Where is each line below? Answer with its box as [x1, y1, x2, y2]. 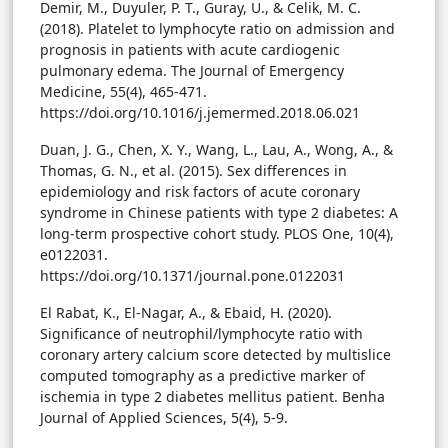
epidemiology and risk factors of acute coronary [40, 182, 360, 202]
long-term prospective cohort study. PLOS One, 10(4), [40, 224, 394, 244]
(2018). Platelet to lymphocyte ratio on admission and [40, 19, 395, 39]
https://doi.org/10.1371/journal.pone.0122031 [40, 266, 345, 286]
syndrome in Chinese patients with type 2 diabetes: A [40, 203, 398, 223]
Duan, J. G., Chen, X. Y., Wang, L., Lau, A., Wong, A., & [40, 140, 393, 160]
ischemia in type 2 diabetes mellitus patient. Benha [40, 387, 385, 407]
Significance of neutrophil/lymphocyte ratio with [40, 324, 363, 344]
